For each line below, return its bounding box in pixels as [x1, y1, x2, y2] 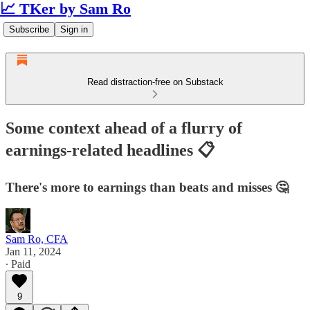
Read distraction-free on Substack [86, 77, 224, 87]
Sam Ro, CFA [6, 232, 68, 245]
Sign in [60, 24, 88, 35]
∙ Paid [6, 257, 30, 270]
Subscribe [9, 24, 49, 35]
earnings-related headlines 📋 [6, 140, 215, 159]
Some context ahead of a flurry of [6, 118, 242, 137]
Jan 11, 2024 [6, 245, 61, 257]
